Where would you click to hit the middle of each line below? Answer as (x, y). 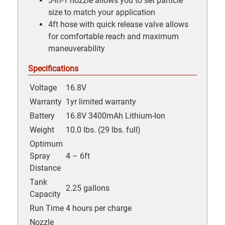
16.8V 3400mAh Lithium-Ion (116, 116)
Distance (45, 168)
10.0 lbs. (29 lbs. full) (103, 130)
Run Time (47, 208)
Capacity (45, 194)
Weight (42, 130)
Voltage (43, 87)
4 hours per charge (99, 208)
